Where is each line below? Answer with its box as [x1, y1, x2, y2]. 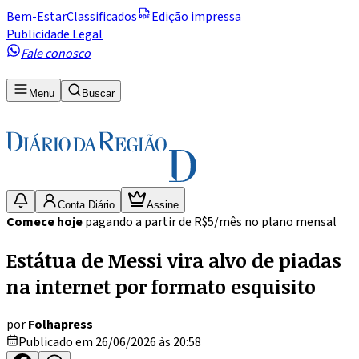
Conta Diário [58, 198, 115, 211]
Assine [147, 198, 179, 211]
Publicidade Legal [6, 26, 103, 43]
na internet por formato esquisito [6, 272, 316, 300]
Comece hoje [6, 212, 85, 231]
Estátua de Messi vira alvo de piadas [6, 246, 341, 273]
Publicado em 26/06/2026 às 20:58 [18, 333, 201, 351]
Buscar [82, 87, 115, 99]
